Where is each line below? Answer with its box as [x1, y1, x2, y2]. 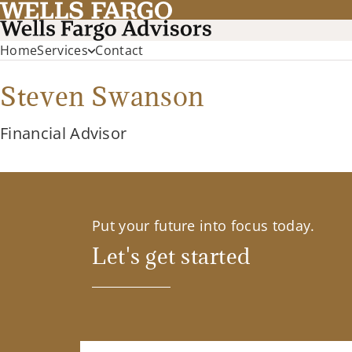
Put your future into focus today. [92, 216, 315, 236]
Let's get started [92, 241, 251, 270]
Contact [95, 42, 144, 60]
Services [37, 42, 88, 60]
